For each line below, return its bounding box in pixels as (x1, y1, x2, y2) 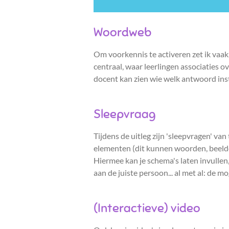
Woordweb (94, 25, 151, 40)
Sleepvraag (94, 106, 155, 122)
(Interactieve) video (94, 200, 200, 216)
